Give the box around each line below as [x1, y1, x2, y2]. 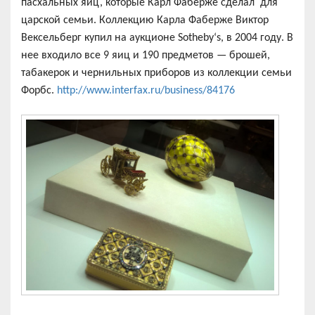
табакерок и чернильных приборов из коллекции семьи [21, 67, 292, 79]
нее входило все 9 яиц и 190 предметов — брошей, [21, 49, 270, 61]
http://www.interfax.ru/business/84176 [54, 84, 235, 96]
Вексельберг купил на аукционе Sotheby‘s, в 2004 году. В [21, 32, 293, 44]
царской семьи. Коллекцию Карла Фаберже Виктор [21, 14, 269, 26]
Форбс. [21, 84, 54, 96]
